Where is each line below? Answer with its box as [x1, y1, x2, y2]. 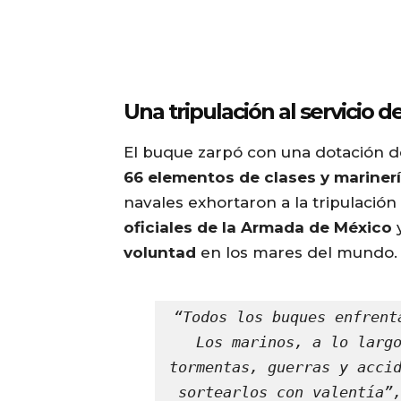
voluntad [124, 243, 196, 261]
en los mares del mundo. [196, 243, 397, 261]
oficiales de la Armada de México [124, 218, 392, 236]
